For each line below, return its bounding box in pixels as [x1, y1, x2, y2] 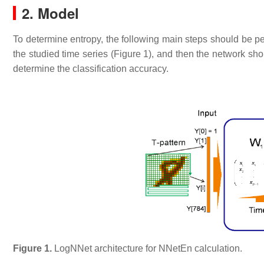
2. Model [22, 3, 79, 23]
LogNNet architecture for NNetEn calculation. [54, 243, 242, 253]
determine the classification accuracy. [13, 64, 169, 74]
